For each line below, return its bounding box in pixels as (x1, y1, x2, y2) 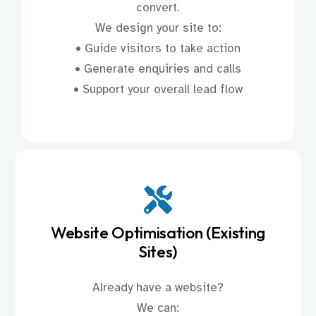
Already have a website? (92, 280, 224, 296)
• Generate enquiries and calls (75, 61, 241, 77)
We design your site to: (95, 20, 221, 36)
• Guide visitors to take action (75, 41, 241, 56)
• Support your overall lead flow (73, 82, 243, 97)
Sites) (138, 241, 178, 262)
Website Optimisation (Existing (51, 222, 265, 243)
